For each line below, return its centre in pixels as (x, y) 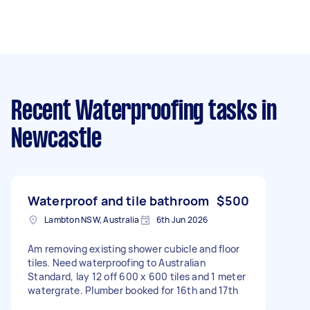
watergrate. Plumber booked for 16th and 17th (133, 290)
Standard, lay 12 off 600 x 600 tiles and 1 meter (137, 276)
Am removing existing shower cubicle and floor (134, 248)
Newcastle (56, 139)
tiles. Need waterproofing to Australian (117, 262)
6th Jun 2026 (182, 219)
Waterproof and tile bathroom (119, 200)
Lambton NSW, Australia (92, 219)
